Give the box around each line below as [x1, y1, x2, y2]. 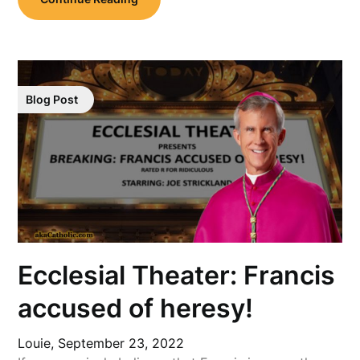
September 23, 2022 [58, 335, 185, 352]
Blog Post [26, 92, 79, 107]
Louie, [18, 335, 59, 352]
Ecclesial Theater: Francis [18, 260, 336, 292]
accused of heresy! [18, 292, 254, 325]
